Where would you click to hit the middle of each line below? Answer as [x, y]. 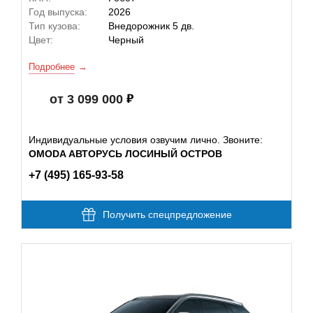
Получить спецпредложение [167, 214]
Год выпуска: [58, 12]
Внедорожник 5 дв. [151, 26]
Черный [126, 40]
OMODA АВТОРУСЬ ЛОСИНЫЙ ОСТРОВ [125, 154]
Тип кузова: [54, 26]
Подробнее [52, 67]
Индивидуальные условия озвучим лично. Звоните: [146, 140]
